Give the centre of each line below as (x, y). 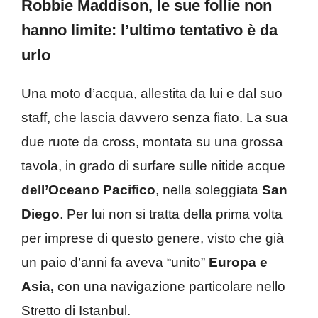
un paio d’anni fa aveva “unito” (113, 262)
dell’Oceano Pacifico (88, 190)
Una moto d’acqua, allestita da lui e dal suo (152, 93)
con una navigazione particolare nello (170, 286)
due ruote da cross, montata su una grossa (152, 141)
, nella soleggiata (207, 190)
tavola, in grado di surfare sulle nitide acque (153, 165)
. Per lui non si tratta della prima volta (171, 214)
